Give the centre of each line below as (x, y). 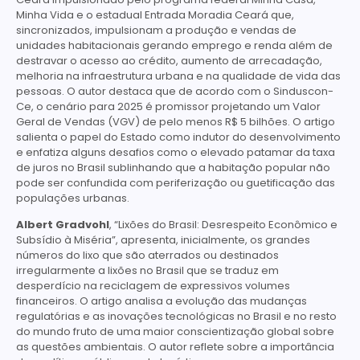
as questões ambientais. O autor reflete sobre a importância (175, 347)
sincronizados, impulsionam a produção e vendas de (156, 30)
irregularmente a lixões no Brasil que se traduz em (147, 271)
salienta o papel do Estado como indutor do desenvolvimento (178, 137)
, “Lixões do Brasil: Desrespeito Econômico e (223, 225)
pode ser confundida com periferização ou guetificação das (176, 182)
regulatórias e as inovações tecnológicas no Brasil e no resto (176, 317)
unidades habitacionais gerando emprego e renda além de (174, 45)
